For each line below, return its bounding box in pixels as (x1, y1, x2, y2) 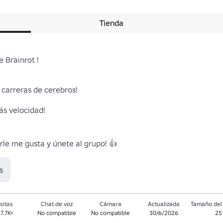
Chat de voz (41, 200, 73, 208)
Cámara (99, 200, 121, 208)
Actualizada (147, 200, 180, 208)
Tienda (99, 18, 123, 28)
